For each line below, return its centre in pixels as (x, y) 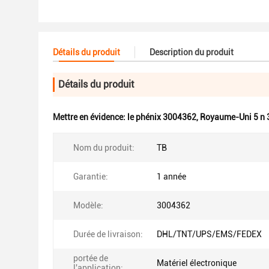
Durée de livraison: (108, 234)
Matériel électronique (197, 263)
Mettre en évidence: (90, 117)
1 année (171, 177)
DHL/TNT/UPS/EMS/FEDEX (209, 234)
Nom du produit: (104, 148)
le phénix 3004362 (162, 117)
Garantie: (91, 177)
